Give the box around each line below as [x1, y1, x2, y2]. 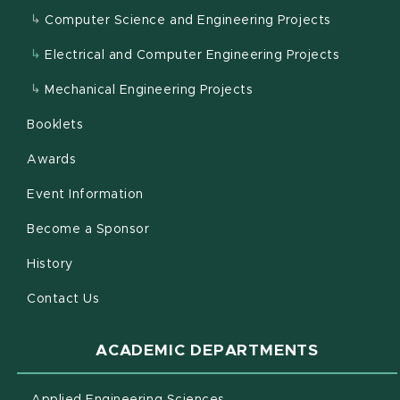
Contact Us [27, 293, 100, 305]
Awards [27, 154, 77, 166]
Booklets [27, 119, 84, 131]
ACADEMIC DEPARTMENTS [96, 343, 319, 359]
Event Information [27, 188, 144, 201]
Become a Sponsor [27, 223, 150, 236]
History [27, 258, 73, 271]
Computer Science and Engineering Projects [45, 14, 331, 27]
